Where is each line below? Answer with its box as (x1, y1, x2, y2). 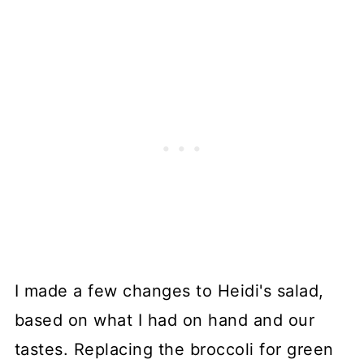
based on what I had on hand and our (14, 310, 315, 330)
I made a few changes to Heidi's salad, (14, 280, 324, 301)
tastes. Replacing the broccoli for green (14, 339, 334, 359)
